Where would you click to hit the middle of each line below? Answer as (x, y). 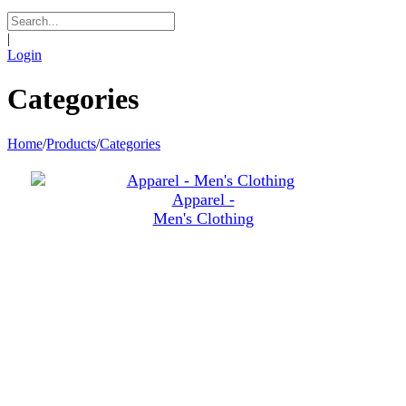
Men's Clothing (203, 218)
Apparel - (203, 199)
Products (71, 143)
